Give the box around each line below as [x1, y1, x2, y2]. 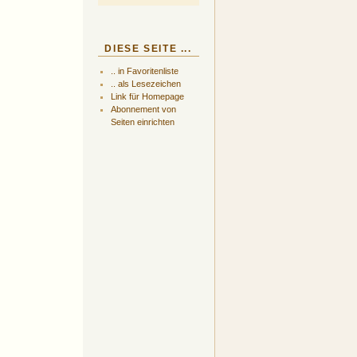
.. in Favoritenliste [110, 66, 178, 76]
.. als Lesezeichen [110, 79, 181, 89]
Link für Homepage [110, 92, 184, 102]
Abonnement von [110, 104, 176, 115]
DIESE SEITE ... [104, 42, 192, 54]
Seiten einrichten [110, 117, 175, 127]
